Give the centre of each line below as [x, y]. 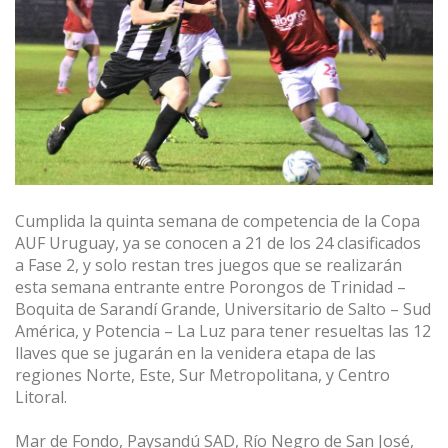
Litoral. [41, 397]
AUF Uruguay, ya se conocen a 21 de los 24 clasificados [218, 243]
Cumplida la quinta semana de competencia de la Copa [217, 221]
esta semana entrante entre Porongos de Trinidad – [210, 287]
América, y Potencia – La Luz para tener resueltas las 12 [223, 331]
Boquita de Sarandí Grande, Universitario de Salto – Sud [223, 309]
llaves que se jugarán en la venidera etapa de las [195, 353]
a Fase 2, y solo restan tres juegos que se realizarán [208, 265]
